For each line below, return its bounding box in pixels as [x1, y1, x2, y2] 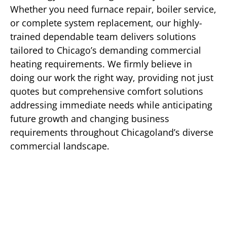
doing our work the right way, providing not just [10, 71, 213, 84]
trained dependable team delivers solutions [10, 30, 196, 43]
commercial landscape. [10, 140, 109, 153]
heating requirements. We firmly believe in [10, 58, 192, 70]
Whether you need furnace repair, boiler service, [10, 3, 216, 16]
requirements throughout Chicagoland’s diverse [10, 126, 213, 139]
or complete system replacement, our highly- [10, 17, 202, 29]
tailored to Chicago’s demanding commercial [10, 44, 201, 57]
